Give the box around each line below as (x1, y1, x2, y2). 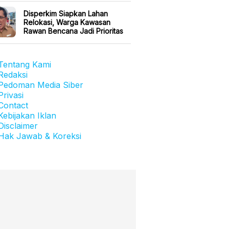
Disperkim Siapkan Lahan (24, 9, 108, 18)
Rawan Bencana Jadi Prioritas (24, 26, 123, 35)
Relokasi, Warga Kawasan (24, 17, 110, 27)
